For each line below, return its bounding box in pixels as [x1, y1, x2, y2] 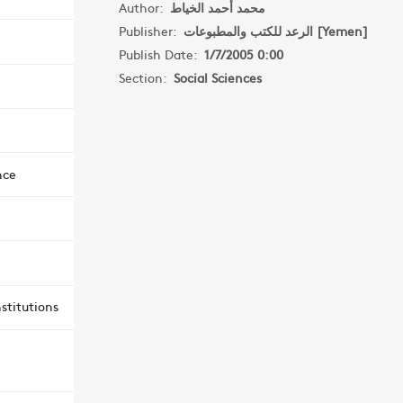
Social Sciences [173, 68, 262, 86]
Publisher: [118, 22, 184, 40]
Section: [118, 68, 174, 86]
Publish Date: [118, 45, 204, 63]
